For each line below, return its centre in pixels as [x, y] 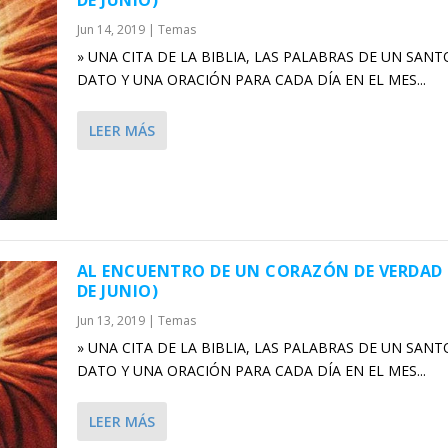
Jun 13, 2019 [110, 321]
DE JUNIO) [117, 291]
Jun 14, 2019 [110, 29]
